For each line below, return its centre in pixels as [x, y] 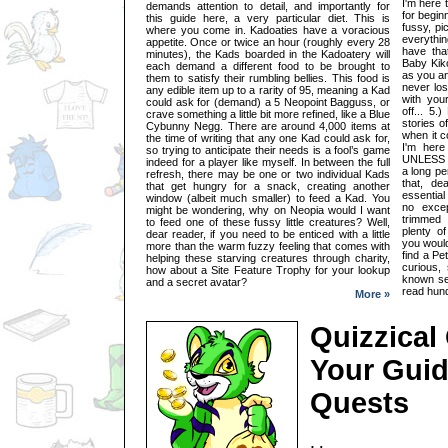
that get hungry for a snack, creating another [268, 185]
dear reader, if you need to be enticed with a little [268, 233]
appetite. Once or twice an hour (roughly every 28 [268, 41]
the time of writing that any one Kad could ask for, [268, 137]
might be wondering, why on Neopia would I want [268, 209]
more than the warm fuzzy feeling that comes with [268, 245]
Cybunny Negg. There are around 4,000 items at [268, 125]
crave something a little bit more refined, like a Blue [268, 113]
